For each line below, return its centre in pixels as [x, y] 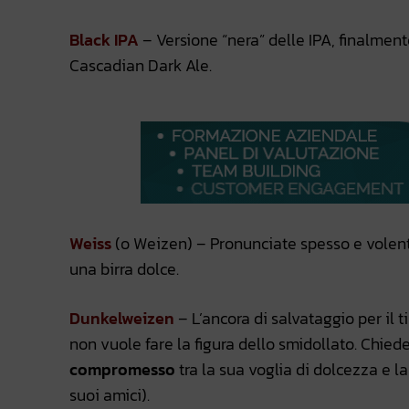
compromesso [122, 370]
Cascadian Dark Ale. [141, 66]
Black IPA [104, 40]
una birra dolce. [124, 269]
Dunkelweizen [122, 319]
